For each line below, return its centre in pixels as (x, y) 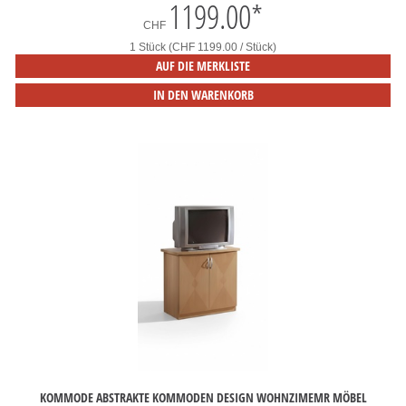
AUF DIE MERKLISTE (203, 66)
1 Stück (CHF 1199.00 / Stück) (203, 47)
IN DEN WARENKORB (203, 95)
